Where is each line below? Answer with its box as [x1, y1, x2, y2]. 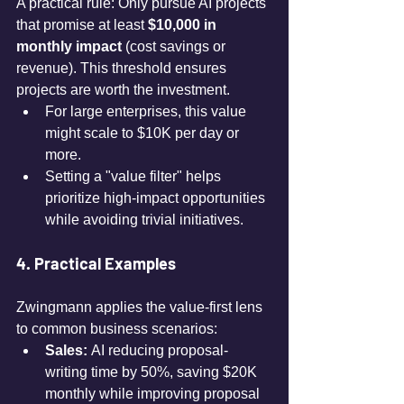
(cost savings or [122, 39, 229, 54]
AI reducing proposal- [87, 343, 228, 358]
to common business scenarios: [16, 321, 217, 336]
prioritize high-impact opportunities [45, 190, 269, 206]
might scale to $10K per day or [45, 125, 243, 141]
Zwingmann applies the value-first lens [16, 299, 266, 315]
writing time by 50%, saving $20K [45, 364, 261, 380]
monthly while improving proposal [45, 386, 263, 401]
